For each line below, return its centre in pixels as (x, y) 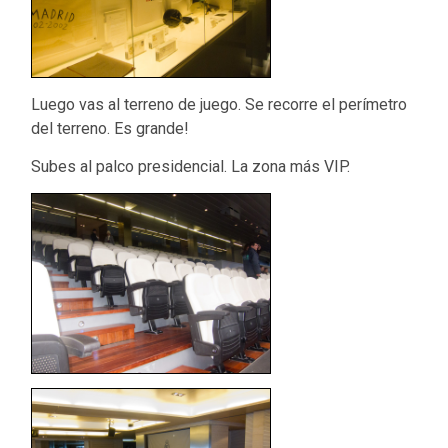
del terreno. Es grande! (110, 128)
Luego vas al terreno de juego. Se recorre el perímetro (219, 104)
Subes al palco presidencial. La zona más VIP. (191, 167)
